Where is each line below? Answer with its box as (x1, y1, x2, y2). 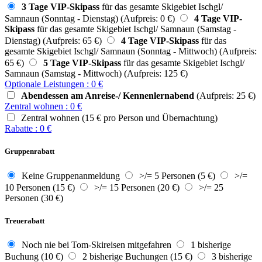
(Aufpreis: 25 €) (194, 91, 256, 101)
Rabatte (5, 123, 33, 134)
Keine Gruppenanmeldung (17, 170, 120, 181)
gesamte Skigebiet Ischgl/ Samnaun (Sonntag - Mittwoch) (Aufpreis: (5, 46, 257, 57)
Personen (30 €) (5, 192, 63, 203)
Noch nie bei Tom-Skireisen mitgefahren (17, 239, 171, 250)
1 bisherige (186, 239, 231, 250)
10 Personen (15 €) (5, 182, 75, 192)
